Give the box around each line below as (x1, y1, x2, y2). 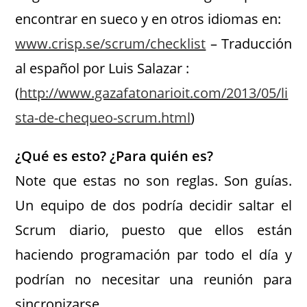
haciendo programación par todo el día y (15, 245, 292, 264)
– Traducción (206, 34, 292, 53)
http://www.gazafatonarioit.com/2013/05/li (19, 84, 288, 102)
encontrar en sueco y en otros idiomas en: (15, 10, 282, 28)
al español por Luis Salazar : (15, 59, 190, 77)
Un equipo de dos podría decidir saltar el (15, 196, 292, 214)
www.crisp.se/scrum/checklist (15, 34, 206, 53)
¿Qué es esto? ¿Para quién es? (15, 147, 214, 165)
